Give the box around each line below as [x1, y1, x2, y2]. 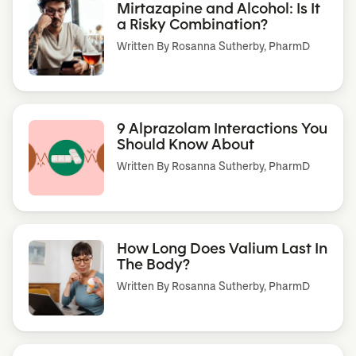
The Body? [117, 253, 190, 273]
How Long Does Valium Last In [117, 238, 327, 257]
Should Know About [117, 133, 254, 153]
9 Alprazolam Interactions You [117, 118, 327, 137]
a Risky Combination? [117, 14, 268, 33]
